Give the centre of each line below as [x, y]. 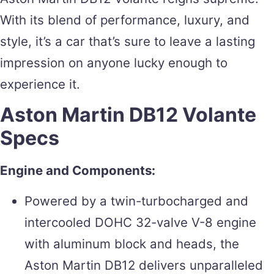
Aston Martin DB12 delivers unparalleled [144, 265]
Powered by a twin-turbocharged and [136, 201]
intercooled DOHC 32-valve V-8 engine [140, 222]
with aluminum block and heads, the [132, 243]
